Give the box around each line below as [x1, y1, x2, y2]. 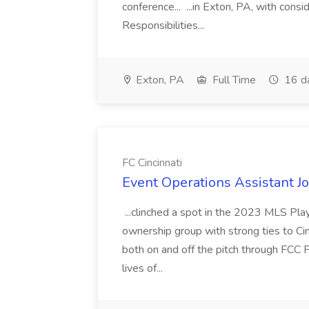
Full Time [210, 72, 256, 88]
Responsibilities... [122, 18, 207, 33]
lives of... [122, 261, 166, 276]
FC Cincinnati [122, 155, 182, 170]
